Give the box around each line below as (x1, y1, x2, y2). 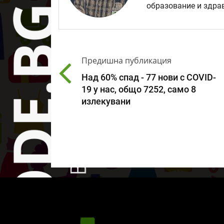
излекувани (81, 96, 130, 106)
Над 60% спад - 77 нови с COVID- (81, 72, 216, 82)
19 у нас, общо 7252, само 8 (81, 84, 196, 94)
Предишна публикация (81, 54, 171, 66)
